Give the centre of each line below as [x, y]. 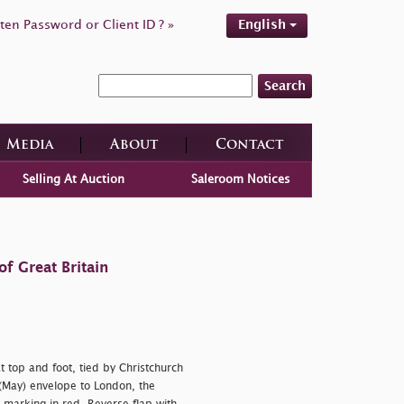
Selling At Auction [73, 179]
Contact [249, 145]
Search [285, 86]
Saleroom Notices [241, 179]
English [263, 25]
